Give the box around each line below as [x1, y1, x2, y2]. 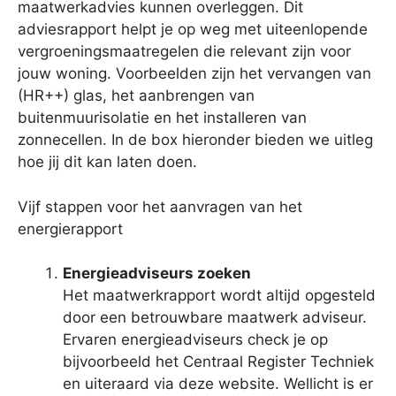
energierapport [18, 219, 123, 238]
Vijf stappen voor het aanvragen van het [18, 197, 302, 216]
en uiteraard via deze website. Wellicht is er [63, 375, 373, 393]
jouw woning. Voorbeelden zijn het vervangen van [18, 65, 371, 83]
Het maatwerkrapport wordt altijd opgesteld [63, 286, 376, 305]
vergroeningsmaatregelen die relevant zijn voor [18, 42, 351, 61]
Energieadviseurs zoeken [63, 264, 251, 283]
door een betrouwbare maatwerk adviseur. [63, 308, 367, 327]
